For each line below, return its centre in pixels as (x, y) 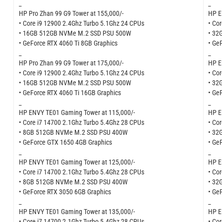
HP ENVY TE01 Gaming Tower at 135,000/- (77, 211)
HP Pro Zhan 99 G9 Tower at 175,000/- (71, 63)
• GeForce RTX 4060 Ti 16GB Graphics (70, 92)
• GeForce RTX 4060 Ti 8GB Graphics (68, 43)
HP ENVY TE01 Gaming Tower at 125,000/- (77, 162)
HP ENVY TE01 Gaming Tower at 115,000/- (77, 112)
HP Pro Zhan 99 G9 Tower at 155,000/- (71, 13)
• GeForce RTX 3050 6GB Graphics (65, 192)
